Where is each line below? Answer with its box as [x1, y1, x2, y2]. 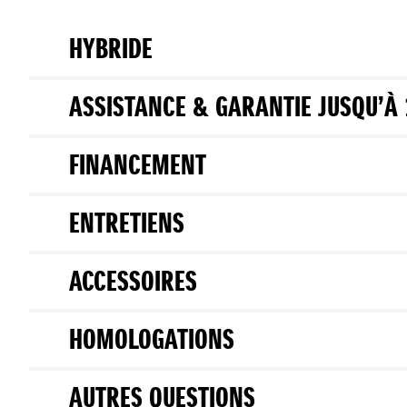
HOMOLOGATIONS [69, 323, 234, 358]
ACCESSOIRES [69, 264, 197, 300]
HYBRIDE [69, 32, 153, 67]
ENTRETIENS [69, 206, 184, 242]
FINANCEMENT [69, 148, 206, 184]
